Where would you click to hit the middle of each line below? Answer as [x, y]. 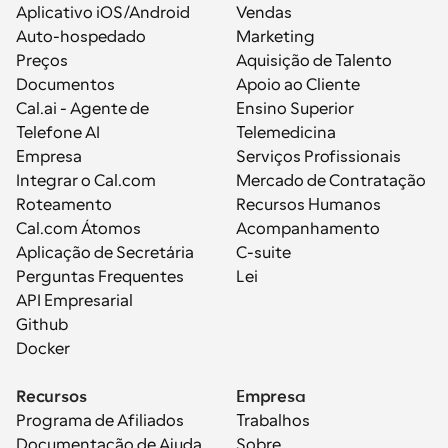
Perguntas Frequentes [100, 277]
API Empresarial [74, 301]
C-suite [263, 253]
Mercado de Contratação [331, 181]
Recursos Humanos [308, 205]
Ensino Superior [295, 109]
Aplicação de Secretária [105, 253]
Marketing [275, 37]
